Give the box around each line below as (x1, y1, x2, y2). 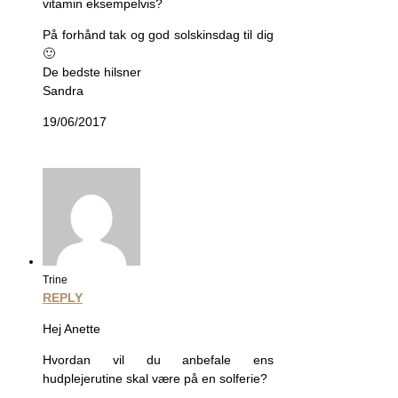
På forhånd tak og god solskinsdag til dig (43, 28, 274, 43)
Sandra (43, 84, 84, 99)
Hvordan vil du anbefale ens (43, 353, 274, 368)
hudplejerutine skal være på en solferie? (43, 371, 267, 386)
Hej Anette (43, 322, 100, 337)
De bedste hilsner (43, 65, 141, 80)
